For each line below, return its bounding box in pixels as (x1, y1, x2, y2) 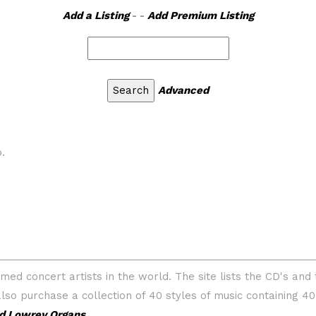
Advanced (158, 84, 209, 97)
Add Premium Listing (147, 9, 254, 22)
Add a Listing (62, 9, 129, 22)
